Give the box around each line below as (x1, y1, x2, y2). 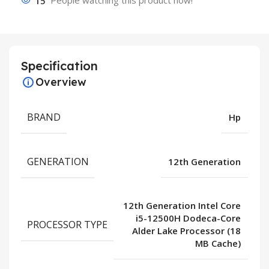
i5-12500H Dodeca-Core (136, 212, 241, 225)
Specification (21, 58, 98, 74)
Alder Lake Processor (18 (132, 225, 241, 237)
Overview (35, 75, 86, 89)
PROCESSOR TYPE (27, 217, 107, 231)
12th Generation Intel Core (123, 199, 241, 212)
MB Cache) (195, 237, 241, 250)
